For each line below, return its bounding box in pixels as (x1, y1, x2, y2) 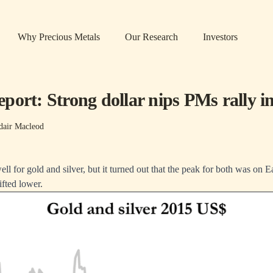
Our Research (125, 32, 178, 42)
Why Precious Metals (18, 32, 100, 42)
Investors (203, 32, 238, 42)
